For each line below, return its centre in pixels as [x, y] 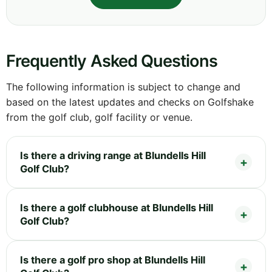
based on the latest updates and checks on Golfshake [130, 102]
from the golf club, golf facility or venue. [99, 117]
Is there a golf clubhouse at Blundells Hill [117, 207]
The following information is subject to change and [123, 87]
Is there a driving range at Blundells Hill [113, 155]
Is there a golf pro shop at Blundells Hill [113, 260]
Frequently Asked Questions [112, 61]
